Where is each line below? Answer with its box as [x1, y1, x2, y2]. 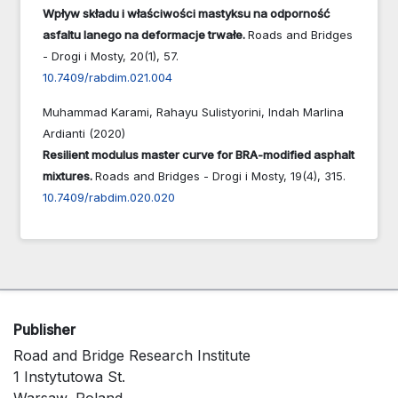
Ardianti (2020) [43, 125, 125, 140]
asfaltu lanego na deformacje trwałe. [43, 27, 248, 42]
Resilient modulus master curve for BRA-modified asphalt [43, 147, 354, 162]
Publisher [13, 320, 76, 338]
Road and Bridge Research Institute [13, 346, 251, 364]
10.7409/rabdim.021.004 [43, 69, 172, 84]
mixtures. [43, 168, 95, 183]
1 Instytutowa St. [13, 367, 125, 386]
